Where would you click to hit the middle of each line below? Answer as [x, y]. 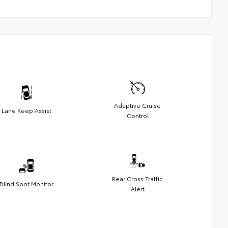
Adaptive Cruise [137, 105]
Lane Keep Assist [26, 110]
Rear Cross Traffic [137, 179]
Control [137, 116]
